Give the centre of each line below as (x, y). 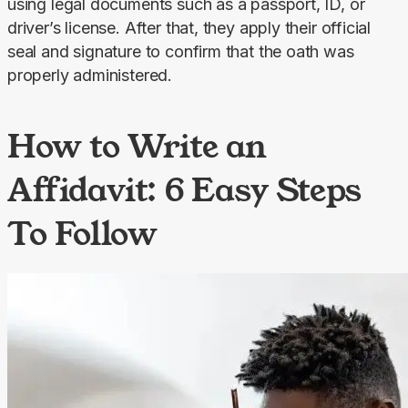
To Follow (82, 233)
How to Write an (138, 145)
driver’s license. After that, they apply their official (189, 27)
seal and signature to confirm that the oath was (181, 51)
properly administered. (90, 75)
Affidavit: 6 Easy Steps (184, 189)
